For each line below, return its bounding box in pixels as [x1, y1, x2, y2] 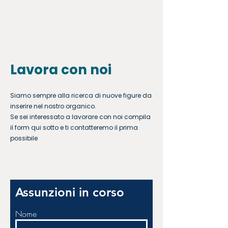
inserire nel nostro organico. [10, 102, 98, 110]
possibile [10, 134, 38, 142]
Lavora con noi [10, 61, 111, 79]
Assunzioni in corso [15, 185, 124, 199]
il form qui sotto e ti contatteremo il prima [10, 123, 138, 132]
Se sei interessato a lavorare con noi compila [10, 112, 151, 121]
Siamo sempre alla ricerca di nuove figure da [10, 91, 152, 100]
